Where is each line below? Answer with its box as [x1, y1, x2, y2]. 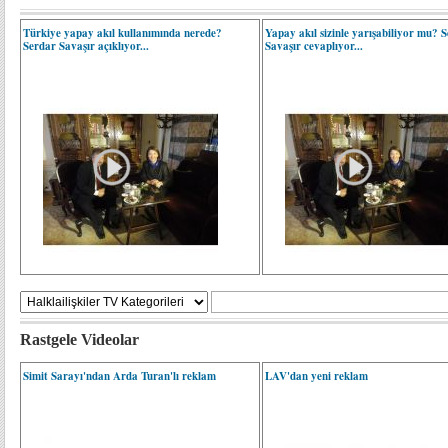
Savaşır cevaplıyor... [265, 38, 364, 54]
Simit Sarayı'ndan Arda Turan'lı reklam [23, 368, 216, 384]
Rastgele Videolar [20, 331, 139, 348]
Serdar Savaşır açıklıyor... [23, 38, 149, 54]
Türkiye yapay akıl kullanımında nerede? [23, 25, 222, 41]
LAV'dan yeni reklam [265, 368, 369, 384]
